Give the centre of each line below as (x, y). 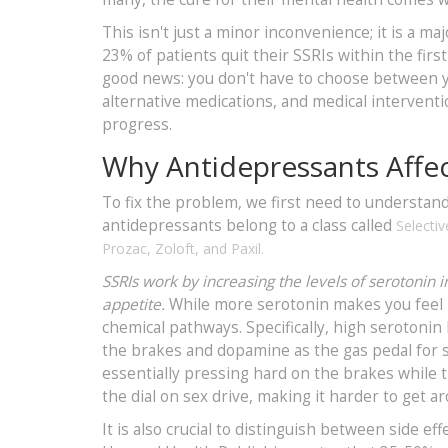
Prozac (124, 248)
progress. (137, 124)
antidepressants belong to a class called (249, 225)
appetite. (133, 304)
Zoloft (175, 248)
